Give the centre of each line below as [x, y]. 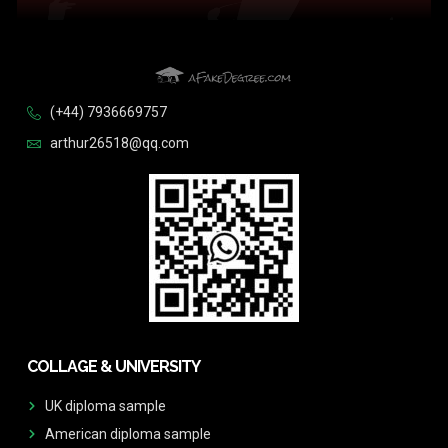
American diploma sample [127, 433]
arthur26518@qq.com [119, 142]
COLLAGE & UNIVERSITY [113, 366]
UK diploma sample [105, 405]
